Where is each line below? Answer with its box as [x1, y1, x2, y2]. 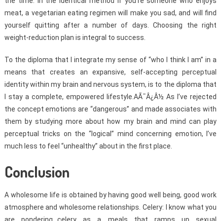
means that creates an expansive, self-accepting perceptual [4, 68, 217, 76]
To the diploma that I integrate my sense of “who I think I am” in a [4, 55, 217, 64]
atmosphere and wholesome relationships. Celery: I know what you [4, 203, 217, 211]
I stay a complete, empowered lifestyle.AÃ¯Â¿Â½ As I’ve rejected [4, 92, 217, 101]
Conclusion [4, 162, 70, 181]
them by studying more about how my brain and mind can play [4, 117, 217, 125]
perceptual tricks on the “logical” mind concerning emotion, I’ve [4, 129, 217, 138]
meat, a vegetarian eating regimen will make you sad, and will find [4, 8, 217, 17]
